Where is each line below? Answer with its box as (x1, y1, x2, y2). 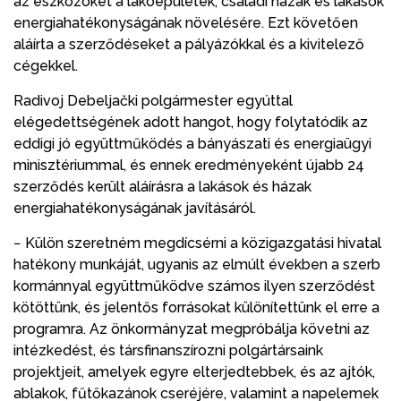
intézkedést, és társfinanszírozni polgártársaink (13, 341, 323, 359)
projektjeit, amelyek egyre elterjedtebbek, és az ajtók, (13, 363, 375, 380)
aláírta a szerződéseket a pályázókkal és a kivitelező (13, 35, 364, 53)
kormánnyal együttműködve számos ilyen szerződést (13, 277, 375, 294)
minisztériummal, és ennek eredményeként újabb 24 (13, 156, 364, 174)
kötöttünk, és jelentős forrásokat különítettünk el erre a (13, 298, 380, 316)
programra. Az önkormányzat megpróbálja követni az (13, 320, 370, 337)
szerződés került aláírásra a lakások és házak (13, 177, 311, 195)
